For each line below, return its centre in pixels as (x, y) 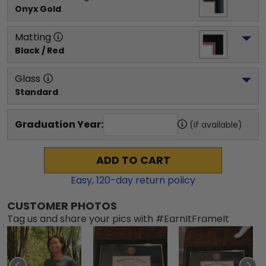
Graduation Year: (59, 124)
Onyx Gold (38, 9)
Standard (37, 92)
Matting (33, 37)
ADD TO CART (133, 160)
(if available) (216, 125)
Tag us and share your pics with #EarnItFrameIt (118, 219)
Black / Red (39, 50)
